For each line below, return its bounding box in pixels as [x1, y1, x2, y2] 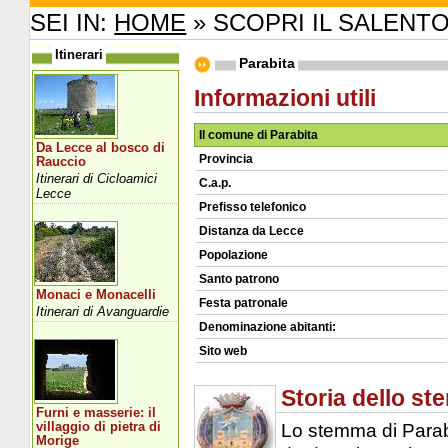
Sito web [198, 343, 247, 358]
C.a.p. [198, 175, 231, 190]
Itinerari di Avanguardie [36, 303, 170, 319]
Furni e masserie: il [36, 405, 157, 420]
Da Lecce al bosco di [36, 140, 166, 155]
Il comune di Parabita [198, 127, 318, 142]
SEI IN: [30, 8, 115, 36]
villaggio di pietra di [36, 419, 162, 434]
